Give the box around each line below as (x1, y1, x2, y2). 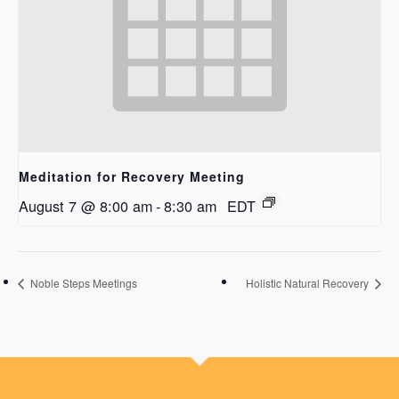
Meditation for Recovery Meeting (19, 167, 245, 186)
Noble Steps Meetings (28, 274, 137, 290)
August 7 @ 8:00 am (19, 195, 152, 217)
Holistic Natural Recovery (246, 274, 371, 290)
